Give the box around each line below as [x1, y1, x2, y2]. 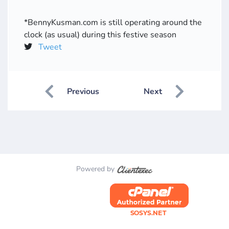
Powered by [76, 164, 117, 174]
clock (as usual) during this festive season [24, 29, 176, 41]
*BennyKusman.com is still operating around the [24, 17, 202, 29]
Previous [67, 86, 99, 98]
